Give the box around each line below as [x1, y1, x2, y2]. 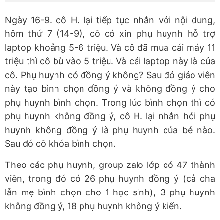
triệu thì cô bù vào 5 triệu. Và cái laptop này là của [5, 56, 215, 67]
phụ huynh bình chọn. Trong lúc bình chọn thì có [5, 97, 215, 108]
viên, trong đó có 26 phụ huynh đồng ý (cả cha [5, 173, 215, 184]
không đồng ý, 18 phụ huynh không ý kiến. [5, 201, 182, 212]
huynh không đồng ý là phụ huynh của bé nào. [5, 125, 215, 136]
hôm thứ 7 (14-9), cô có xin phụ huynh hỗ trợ [5, 28, 215, 39]
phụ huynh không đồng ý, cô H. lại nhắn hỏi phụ [5, 111, 215, 122]
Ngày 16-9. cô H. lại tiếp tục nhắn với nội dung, [5, 15, 215, 26]
